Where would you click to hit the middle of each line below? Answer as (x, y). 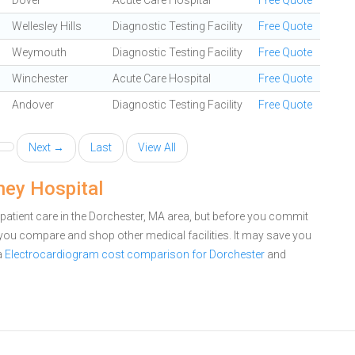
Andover (33, 105)
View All (157, 147)
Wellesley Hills (47, 26)
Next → (46, 147)
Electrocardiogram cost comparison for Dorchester (135, 254)
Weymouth (39, 52)
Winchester (40, 78)
